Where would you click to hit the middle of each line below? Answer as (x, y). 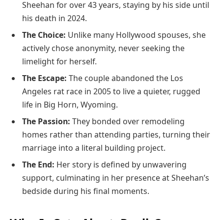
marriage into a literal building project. (94, 148)
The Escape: (44, 78)
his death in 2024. (55, 18)
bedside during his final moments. (86, 191)
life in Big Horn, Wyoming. (70, 105)
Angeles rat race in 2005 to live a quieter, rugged (111, 92)
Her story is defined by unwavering (121, 165)
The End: (38, 165)
